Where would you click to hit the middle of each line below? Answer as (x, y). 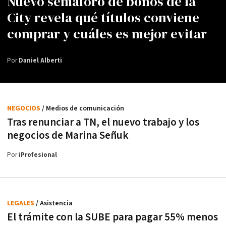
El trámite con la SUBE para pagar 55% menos (112, 217)
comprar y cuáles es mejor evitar (107, 34)
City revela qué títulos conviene (103, 18)
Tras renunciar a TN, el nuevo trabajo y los (103, 123)
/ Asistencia (54, 204)
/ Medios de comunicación (83, 109)
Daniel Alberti (40, 61)
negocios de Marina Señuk (68, 136)
